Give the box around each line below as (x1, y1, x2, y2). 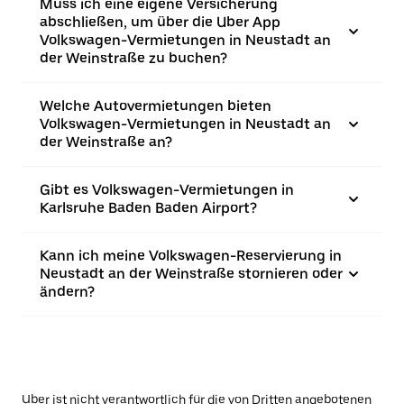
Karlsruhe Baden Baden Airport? (40, 199, 257, 216)
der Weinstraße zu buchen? (40, 50, 227, 67)
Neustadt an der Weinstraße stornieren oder (40, 265, 343, 282)
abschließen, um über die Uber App (40, 14, 280, 31)
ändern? (40, 283, 95, 300)
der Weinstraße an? (40, 133, 172, 151)
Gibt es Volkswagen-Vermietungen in (40, 181, 294, 198)
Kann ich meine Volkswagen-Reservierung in (40, 247, 342, 264)
